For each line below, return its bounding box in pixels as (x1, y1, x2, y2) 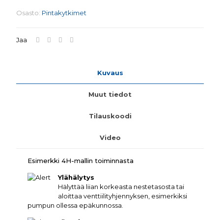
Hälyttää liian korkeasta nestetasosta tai (58, 183, 185, 191)
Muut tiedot (88, 90, 132, 99)
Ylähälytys (58, 173, 95, 182)
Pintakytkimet (42, 9, 86, 17)
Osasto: (16, 9, 42, 17)
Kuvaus (97, 69, 123, 77)
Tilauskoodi (88, 112, 132, 120)
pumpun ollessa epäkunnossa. (27, 201, 124, 210)
